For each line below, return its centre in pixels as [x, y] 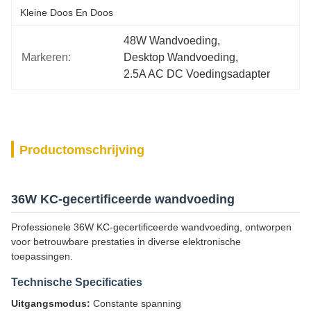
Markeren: [46, 57]
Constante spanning [136, 303]
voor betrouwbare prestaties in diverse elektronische [126, 242]
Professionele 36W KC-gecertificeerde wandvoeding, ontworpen [151, 227]
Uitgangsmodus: [51, 303]
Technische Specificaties [77, 282]
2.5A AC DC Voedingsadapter [197, 74]
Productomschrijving [82, 150]
